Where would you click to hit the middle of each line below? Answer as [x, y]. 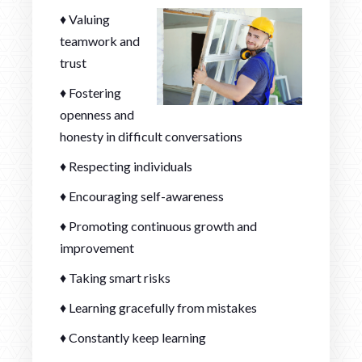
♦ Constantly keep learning [133, 337]
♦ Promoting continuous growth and [158, 225]
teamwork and [100, 40]
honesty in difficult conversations [151, 136]
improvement [97, 247]
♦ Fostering [90, 92]
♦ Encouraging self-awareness [142, 196]
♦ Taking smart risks [115, 277]
